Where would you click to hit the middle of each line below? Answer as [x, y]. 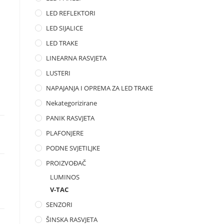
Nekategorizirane [71, 103]
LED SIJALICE [64, 28]
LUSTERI [58, 73]
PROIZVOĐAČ [66, 163]
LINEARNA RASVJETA [76, 58]
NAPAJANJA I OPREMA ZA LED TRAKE [99, 88]
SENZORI [59, 204]
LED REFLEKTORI [71, 13]
